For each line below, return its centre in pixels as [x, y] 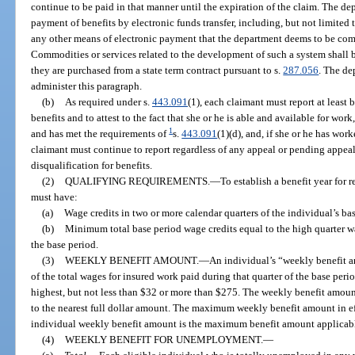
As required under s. [108, 101]
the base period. [65, 244]
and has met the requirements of [100, 133]
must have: [55, 197]
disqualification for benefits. [92, 165]
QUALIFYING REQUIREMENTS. [137, 181]
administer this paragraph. [87, 86]
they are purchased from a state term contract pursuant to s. [157, 70]
